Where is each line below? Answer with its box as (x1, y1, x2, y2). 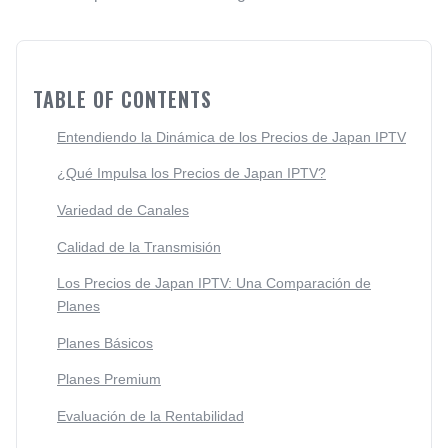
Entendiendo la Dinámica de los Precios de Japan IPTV (57, 128, 406, 145)
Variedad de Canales (57, 201, 189, 218)
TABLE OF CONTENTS (33, 84, 212, 114)
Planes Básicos (57, 334, 153, 351)
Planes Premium (57, 371, 161, 388)
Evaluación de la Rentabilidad (57, 407, 244, 424)
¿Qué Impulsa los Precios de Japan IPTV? (57, 165, 326, 182)
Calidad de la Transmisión (57, 238, 221, 255)
